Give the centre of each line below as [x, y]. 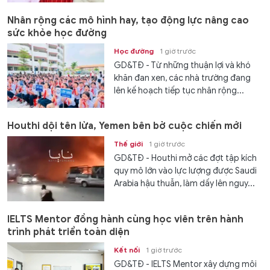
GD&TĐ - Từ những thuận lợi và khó [183, 65]
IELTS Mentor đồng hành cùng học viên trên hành [125, 219]
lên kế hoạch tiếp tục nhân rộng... [179, 91]
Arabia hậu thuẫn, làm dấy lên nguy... [185, 184]
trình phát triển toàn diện [68, 232]
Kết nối [127, 250]
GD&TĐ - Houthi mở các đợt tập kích [186, 159]
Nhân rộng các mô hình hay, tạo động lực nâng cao [128, 20]
